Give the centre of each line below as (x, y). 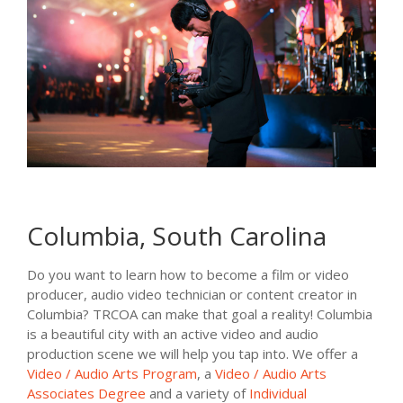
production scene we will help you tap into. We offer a (193, 354)
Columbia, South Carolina (177, 236)
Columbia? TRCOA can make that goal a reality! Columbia (200, 314)
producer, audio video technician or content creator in (192, 295)
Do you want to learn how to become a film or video (188, 275)
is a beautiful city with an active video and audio (173, 334)
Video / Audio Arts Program (112, 374)
